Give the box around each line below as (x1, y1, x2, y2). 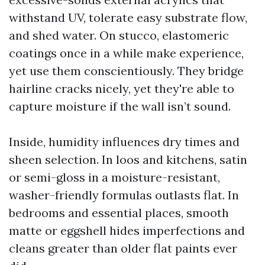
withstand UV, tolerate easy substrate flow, (9, 10, 247, 25)
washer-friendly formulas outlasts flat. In (9, 188, 239, 202)
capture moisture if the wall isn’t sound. (9, 99, 231, 114)
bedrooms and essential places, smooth (9, 205, 229, 220)
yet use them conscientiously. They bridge (9, 63, 244, 78)
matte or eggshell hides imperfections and (9, 223, 245, 238)
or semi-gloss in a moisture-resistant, (9, 170, 220, 185)
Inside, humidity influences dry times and (9, 134, 240, 149)
